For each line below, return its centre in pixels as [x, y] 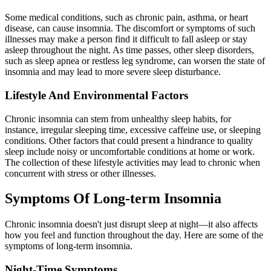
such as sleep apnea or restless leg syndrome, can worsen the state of [135, 61]
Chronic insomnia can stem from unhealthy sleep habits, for [118, 119]
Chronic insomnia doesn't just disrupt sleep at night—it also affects [131, 224]
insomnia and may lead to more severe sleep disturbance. [113, 72]
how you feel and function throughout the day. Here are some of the [134, 235]
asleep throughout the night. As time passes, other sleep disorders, [129, 50]
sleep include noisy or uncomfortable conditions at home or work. [130, 151]
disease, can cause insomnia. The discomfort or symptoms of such [130, 28]
